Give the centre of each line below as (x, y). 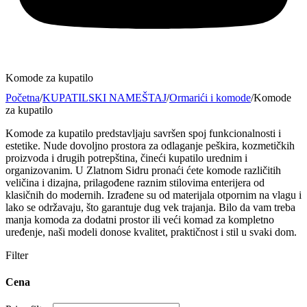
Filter (17, 255)
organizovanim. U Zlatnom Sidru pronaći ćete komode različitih (143, 170)
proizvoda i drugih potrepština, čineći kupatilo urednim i (126, 158)
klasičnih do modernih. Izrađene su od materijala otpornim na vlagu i (153, 195)
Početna (23, 97)
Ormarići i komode (210, 97)
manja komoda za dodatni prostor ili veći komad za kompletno (140, 219)
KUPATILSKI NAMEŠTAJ (105, 97)
